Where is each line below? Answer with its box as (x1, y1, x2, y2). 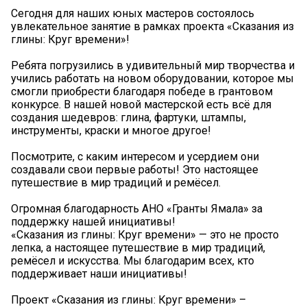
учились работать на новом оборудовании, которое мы (11, 71, 294, 85)
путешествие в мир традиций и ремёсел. (11, 175, 221, 189)
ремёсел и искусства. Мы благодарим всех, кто (11, 254, 254, 267)
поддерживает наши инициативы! (11, 267, 187, 280)
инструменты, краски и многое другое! (11, 123, 211, 137)
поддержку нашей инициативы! (11, 214, 175, 228)
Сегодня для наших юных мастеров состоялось (11, 6, 254, 20)
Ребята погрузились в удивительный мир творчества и (11, 58, 295, 72)
